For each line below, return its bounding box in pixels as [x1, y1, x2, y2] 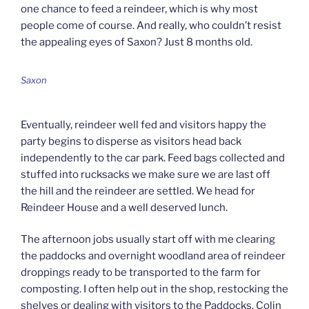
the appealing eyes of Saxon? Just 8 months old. [21, 35, 252, 48]
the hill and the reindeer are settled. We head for [21, 184, 255, 197]
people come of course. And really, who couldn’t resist [21, 19, 281, 32]
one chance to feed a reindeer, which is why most [21, 2, 258, 15]
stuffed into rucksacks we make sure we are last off [21, 168, 270, 181]
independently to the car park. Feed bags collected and [21, 151, 285, 164]
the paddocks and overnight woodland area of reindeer [21, 250, 286, 263]
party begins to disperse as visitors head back [21, 134, 241, 148]
